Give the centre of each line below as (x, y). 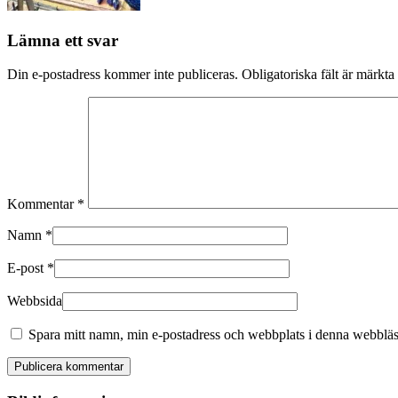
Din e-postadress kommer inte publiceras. (123, 75)
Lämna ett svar (63, 40)
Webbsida (35, 301)
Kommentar (42, 204)
